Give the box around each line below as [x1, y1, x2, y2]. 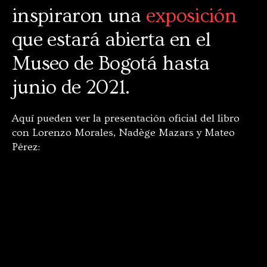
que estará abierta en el [12, 28, 211, 51]
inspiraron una [12, 4, 146, 27]
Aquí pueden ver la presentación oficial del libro [12, 111, 240, 125]
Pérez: [12, 140, 40, 153]
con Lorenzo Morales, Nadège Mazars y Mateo [12, 126, 235, 139]
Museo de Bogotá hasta [12, 52, 210, 75]
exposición [145, 4, 237, 27]
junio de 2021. [12, 76, 130, 99]
